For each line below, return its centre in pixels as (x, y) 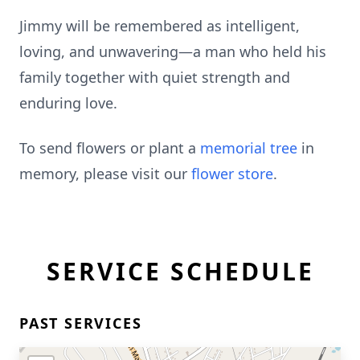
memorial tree (249, 148)
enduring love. (68, 103)
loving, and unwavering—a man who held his (173, 51)
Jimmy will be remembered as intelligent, (160, 26)
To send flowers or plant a (110, 148)
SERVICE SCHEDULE (180, 271)
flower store (232, 174)
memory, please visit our (105, 174)
